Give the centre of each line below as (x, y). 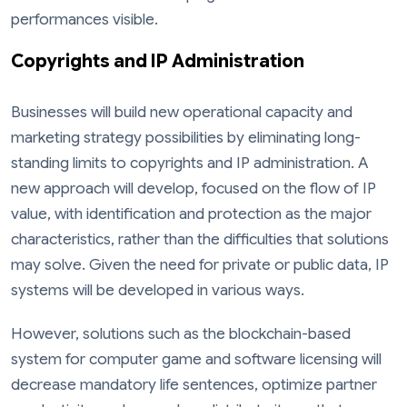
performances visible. (84, 20)
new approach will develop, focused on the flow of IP (194, 189)
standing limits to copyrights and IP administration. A (190, 164)
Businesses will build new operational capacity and (182, 113)
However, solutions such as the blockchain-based (181, 333)
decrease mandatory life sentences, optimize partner (194, 384)
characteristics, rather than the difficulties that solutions (200, 240)
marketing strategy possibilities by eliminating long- (186, 138)
